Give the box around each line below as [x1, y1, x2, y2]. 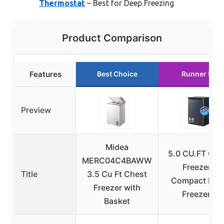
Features [29, 69, 61, 79]
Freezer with [93, 182, 140, 192]
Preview [21, 104, 51, 115]
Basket [104, 195, 130, 206]
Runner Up [181, 69, 217, 78]
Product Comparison [62, 31, 162, 44]
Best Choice [96, 69, 137, 78]
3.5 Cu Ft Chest [87, 168, 147, 179]
